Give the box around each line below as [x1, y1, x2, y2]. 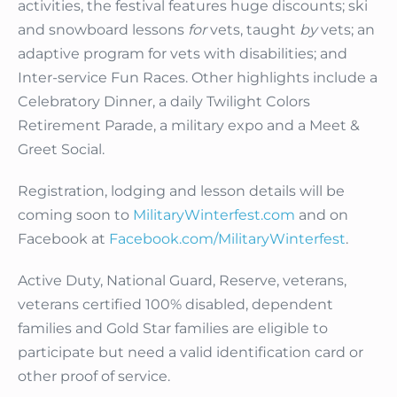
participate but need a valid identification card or [18, 344, 363, 362]
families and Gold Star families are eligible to [18, 320, 328, 338]
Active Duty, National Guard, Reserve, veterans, [18, 272, 346, 290]
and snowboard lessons [18, 21, 188, 39]
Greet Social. [18, 141, 105, 159]
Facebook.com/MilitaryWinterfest [109, 230, 346, 248]
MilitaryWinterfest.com [133, 206, 295, 224]
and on [295, 206, 348, 224]
